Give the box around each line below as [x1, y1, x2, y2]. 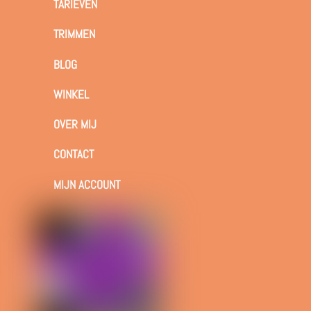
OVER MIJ [53, 117, 96, 133]
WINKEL [53, 86, 89, 102]
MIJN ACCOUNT [53, 176, 120, 192]
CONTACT [53, 146, 94, 162]
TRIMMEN [53, 26, 95, 42]
